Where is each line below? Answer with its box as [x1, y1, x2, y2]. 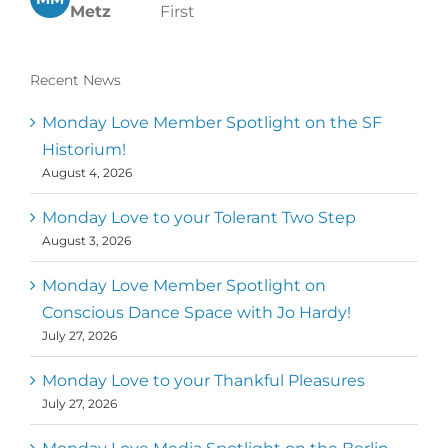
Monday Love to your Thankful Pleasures [42, 370, 365, 390]
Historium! [42, 139, 126, 159]
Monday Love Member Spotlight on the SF [42, 112, 382, 132]
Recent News [30, 71, 121, 89]
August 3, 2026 [42, 232, 131, 248]
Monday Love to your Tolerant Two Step [42, 207, 356, 227]
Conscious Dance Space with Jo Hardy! [42, 302, 351, 322]
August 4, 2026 [42, 164, 132, 180]
